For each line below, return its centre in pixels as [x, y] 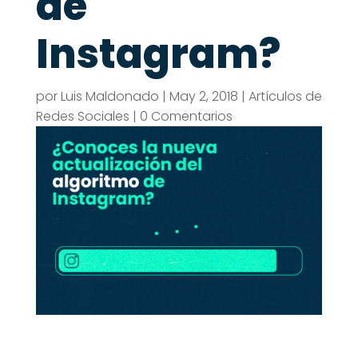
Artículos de [285, 97]
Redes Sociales [82, 117]
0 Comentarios [186, 117]
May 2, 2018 [203, 97]
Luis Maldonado [109, 97]
